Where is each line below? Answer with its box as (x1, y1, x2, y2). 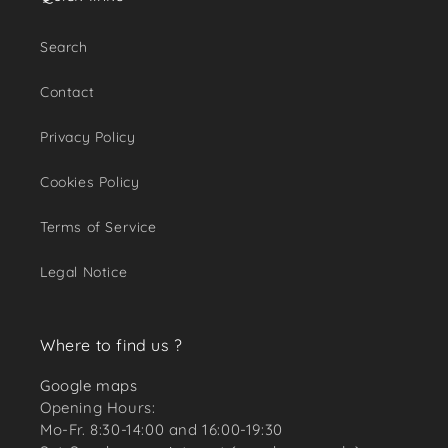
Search (40, 38, 88, 56)
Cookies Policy (40, 173, 140, 191)
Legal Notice (40, 263, 128, 281)
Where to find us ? (40, 335, 183, 355)
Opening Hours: (40, 398, 156, 417)
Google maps (40, 376, 138, 395)
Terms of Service (40, 218, 157, 236)
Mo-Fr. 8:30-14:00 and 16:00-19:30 (40, 420, 283, 439)
